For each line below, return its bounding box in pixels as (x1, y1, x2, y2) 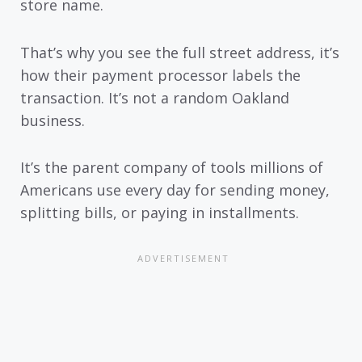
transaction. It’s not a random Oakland (20, 87, 289, 107)
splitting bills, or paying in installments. (20, 203, 299, 223)
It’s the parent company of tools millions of (20, 158, 323, 178)
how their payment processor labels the (20, 65, 301, 85)
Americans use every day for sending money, (20, 180, 330, 200)
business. (20, 110, 85, 130)
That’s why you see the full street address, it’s (20, 42, 339, 62)
